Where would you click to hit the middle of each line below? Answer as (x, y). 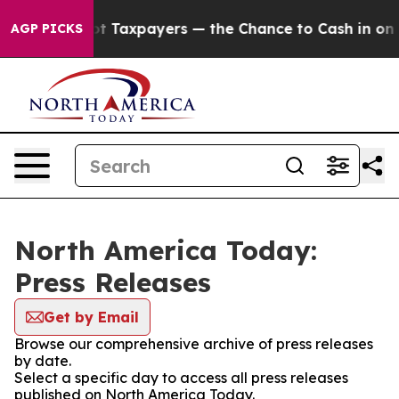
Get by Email (91, 317)
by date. (43, 361)
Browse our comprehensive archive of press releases (194, 344)
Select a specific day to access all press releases (181, 378)
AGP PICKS (47, 28)
